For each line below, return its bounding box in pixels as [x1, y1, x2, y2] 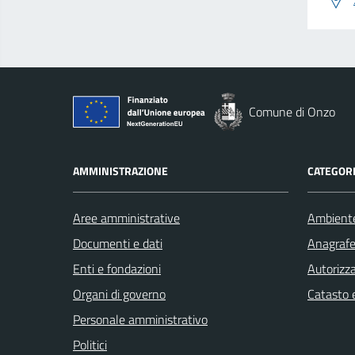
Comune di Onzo [249, 101, 335, 121]
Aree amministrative [73, 208, 180, 227]
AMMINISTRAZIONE [73, 162, 168, 179]
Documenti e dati [73, 233, 162, 253]
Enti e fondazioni [73, 258, 161, 278]
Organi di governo [73, 284, 166, 303]
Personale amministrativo [73, 309, 208, 329]
